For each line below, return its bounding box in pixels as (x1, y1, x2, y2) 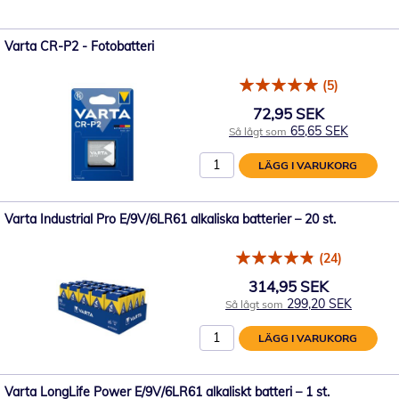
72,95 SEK (253, 103, 324, 123)
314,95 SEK (248, 276, 329, 296)
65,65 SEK (290, 122, 348, 139)
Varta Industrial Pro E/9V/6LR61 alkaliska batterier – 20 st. (4, 211, 336, 227)
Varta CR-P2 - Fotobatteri (4, 38, 154, 54)
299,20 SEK (287, 295, 352, 312)
